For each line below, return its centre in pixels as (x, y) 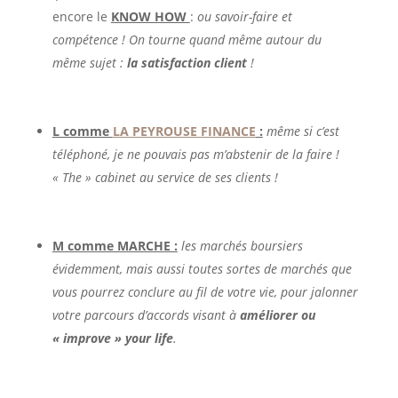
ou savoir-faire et (244, 16)
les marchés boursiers (242, 245)
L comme (82, 131)
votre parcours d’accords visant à (146, 314)
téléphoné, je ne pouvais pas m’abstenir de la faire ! (195, 154)
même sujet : (89, 62)
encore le (81, 16)
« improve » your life (112, 338)
